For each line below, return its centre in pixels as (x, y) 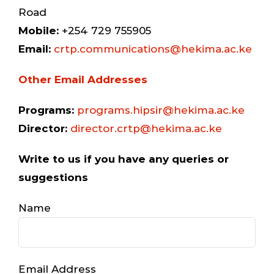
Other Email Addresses (83, 79)
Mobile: (38, 30)
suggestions (53, 177)
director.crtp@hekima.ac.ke (146, 128)
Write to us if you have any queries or (123, 159)
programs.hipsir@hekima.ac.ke (161, 110)
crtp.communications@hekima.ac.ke (153, 49)
